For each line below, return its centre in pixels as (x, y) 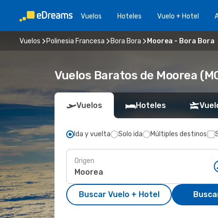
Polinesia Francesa (75, 41)
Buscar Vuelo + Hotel (119, 194)
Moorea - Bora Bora (181, 41)
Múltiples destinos (179, 134)
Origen (84, 161)
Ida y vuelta (92, 134)
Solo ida (130, 134)
